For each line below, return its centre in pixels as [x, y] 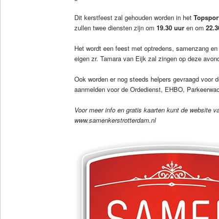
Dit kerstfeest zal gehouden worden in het [134, 17]
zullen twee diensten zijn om [115, 28]
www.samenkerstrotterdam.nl [117, 120]
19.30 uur [170, 28]
